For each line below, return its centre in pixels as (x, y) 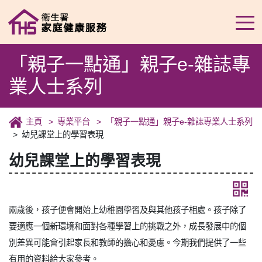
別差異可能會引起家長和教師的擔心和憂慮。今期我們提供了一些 (127, 243)
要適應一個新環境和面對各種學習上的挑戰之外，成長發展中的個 (127, 227)
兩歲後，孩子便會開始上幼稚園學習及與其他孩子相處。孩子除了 (127, 210)
